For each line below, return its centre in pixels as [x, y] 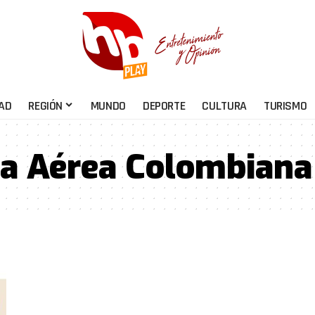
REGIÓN [46, 105]
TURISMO [285, 105]
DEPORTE [164, 105]
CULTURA [224, 105]
